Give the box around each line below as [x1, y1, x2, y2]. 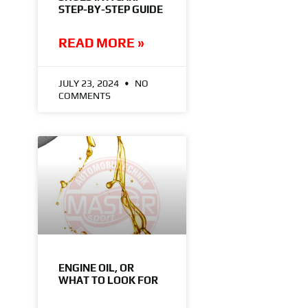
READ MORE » [58, 34, 144, 50]
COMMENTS [58, 89, 111, 101]
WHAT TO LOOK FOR [58, 274, 158, 286]
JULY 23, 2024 [58, 77, 121, 89]
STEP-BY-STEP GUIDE [58, 3, 163, 15]
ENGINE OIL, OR [58, 261, 134, 274]
